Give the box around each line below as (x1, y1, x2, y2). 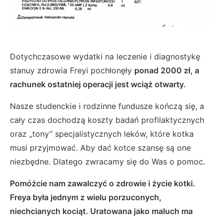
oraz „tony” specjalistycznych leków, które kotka (10, 129, 194, 139)
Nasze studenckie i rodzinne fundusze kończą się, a (10, 101, 204, 111)
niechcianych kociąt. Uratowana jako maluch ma (10, 206, 193, 217)
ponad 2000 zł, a (134, 65, 199, 76)
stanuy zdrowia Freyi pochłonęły (10, 65, 134, 76)
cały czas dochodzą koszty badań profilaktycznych (10, 115, 204, 125)
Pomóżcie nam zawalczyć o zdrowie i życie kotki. (10, 178, 195, 189)
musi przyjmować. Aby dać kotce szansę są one (10, 143, 191, 153)
